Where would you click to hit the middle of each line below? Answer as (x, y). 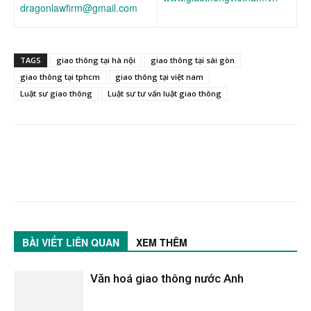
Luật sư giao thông (56, 93)
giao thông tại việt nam (159, 77)
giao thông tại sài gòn (193, 60)
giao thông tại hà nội (96, 60)
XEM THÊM (162, 242)
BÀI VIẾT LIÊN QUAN (71, 242)
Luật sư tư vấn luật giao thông (165, 93)
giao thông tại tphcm (60, 77)
